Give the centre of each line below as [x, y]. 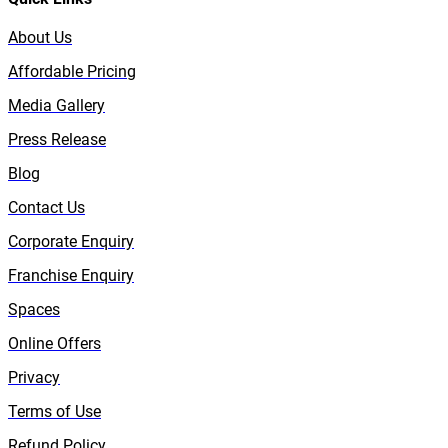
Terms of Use [54, 411]
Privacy [34, 377]
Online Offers [54, 343]
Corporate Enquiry [71, 241]
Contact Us [46, 207]
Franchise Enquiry [71, 275]
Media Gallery [56, 105]
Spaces [34, 309]
